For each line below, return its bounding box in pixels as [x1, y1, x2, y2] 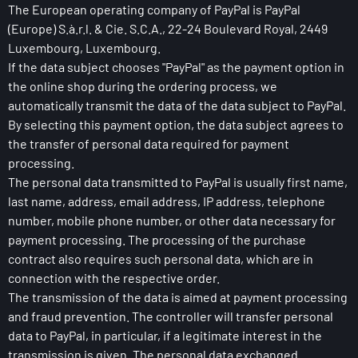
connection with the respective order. [8, 270, 220, 285]
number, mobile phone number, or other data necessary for [8, 213, 336, 228]
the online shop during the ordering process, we [8, 78, 277, 93]
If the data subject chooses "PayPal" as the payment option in [8, 59, 344, 74]
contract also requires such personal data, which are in [8, 251, 313, 266]
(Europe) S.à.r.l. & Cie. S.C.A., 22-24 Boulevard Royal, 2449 [8, 21, 328, 36]
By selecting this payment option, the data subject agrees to [8, 117, 344, 132]
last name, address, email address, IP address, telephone [8, 193, 325, 209]
